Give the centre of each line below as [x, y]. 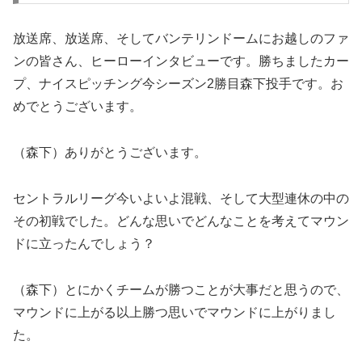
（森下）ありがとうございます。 [110, 153]
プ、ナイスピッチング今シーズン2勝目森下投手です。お [178, 84]
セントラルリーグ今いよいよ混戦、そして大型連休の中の [181, 198]
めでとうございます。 [78, 107]
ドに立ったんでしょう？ [84, 243]
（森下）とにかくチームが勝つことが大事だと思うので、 [181, 289]
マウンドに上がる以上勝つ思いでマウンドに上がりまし [175, 312]
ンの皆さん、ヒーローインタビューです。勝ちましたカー [181, 61]
